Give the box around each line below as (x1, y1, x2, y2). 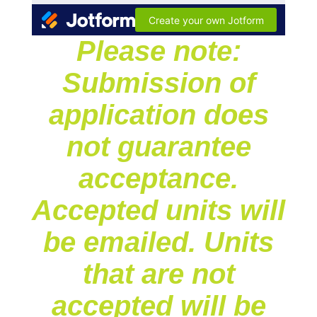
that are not (82, 258, 235, 289)
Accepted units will (32, 195, 285, 226)
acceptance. (79, 163, 238, 194)
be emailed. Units (43, 226, 274, 258)
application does (48, 99, 269, 130)
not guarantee (66, 131, 251, 162)
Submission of (62, 67, 255, 98)
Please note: (76, 35, 241, 67)
